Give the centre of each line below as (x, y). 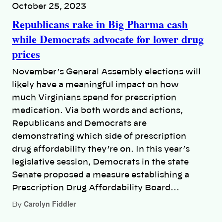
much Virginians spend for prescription (94, 98)
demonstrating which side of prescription (99, 137)
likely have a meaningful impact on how (95, 85)
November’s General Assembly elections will (106, 72)
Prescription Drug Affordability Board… (96, 188)
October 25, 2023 (49, 7)
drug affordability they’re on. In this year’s (101, 149)
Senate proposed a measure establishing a (101, 175)
